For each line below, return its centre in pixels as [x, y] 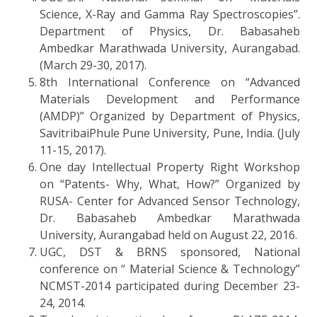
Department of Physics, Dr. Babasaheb [170, 31]
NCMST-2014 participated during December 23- [170, 286]
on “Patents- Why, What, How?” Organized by [170, 184]
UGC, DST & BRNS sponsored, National [170, 252]
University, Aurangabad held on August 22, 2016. [168, 235]
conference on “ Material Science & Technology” [170, 269]
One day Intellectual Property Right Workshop [170, 167]
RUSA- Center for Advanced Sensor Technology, [170, 201]
